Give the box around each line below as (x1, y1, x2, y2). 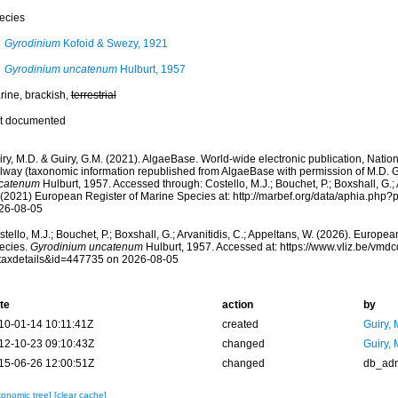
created (221, 318, 259, 330)
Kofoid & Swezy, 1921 (60, 37, 168, 50)
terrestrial (70, 89, 116, 101)
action (221, 298, 253, 311)
